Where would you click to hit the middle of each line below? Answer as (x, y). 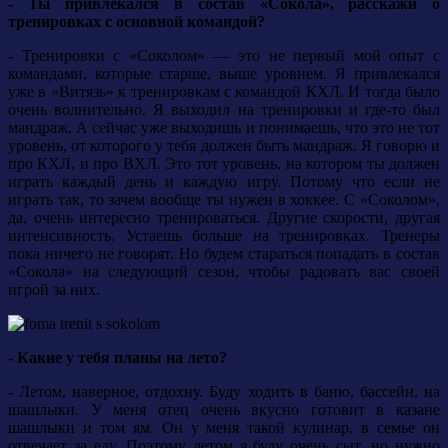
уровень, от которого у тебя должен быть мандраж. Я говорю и (224, 146)
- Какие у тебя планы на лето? (117, 358)
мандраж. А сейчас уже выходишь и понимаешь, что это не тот (224, 128)
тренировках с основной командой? (136, 22)
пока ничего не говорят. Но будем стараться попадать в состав (224, 254)
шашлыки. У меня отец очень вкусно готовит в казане (224, 410)
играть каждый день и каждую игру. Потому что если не (224, 182)
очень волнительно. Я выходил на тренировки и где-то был (224, 110)
